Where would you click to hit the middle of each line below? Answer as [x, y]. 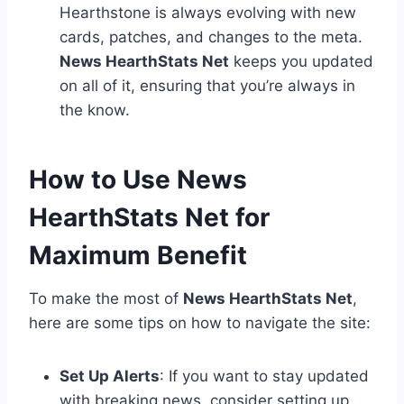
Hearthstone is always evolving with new [208, 13]
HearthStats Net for [149, 218]
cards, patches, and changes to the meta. [211, 37]
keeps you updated [301, 62]
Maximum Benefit [138, 256]
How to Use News [138, 180]
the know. [95, 110]
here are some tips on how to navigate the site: [200, 323]
